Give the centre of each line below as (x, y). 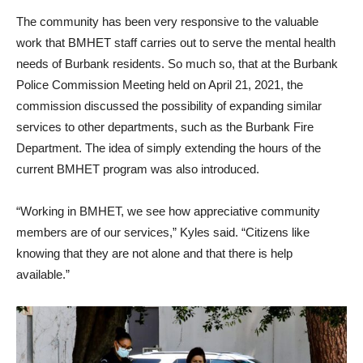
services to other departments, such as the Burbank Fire (165, 126)
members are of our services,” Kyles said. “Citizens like (163, 232)
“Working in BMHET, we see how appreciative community (168, 211)
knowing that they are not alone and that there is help (154, 253)
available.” (45, 274)
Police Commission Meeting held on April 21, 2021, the (160, 84)
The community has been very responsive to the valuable (167, 21)
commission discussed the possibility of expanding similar (169, 105)
